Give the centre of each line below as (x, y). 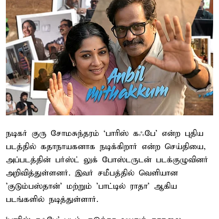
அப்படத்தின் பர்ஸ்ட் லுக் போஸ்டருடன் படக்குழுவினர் (107, 160)
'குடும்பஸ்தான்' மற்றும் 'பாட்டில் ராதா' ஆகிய (91, 186)
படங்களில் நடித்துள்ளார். (52, 199)
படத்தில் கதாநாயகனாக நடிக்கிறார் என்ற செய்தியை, (106, 147)
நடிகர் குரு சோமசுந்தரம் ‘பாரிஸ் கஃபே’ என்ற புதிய (105, 133)
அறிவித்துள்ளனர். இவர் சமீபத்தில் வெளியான (92, 173)
